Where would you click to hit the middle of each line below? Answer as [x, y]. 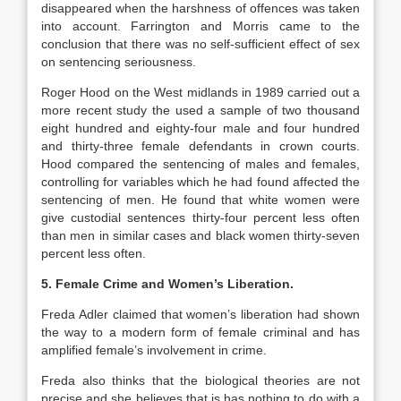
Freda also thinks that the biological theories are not [200, 380]
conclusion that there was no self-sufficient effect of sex [200, 44]
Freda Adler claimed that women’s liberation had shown [200, 314]
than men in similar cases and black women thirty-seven [200, 235]
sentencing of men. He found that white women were [200, 200]
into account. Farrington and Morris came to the [200, 26]
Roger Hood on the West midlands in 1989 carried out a [200, 92]
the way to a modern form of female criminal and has [200, 332]
